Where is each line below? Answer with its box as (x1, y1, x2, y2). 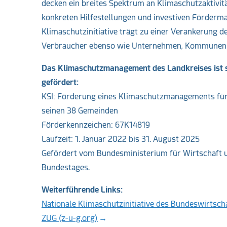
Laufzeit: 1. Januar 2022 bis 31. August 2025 (42, 134, 200, 144)
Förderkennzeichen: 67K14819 (42, 120, 150, 130)
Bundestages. (42, 162, 90, 172)
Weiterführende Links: (42, 184, 123, 195)
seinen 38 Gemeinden (42, 105, 118, 116)
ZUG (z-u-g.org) (42, 213, 98, 223)
